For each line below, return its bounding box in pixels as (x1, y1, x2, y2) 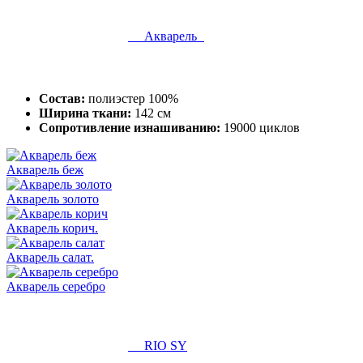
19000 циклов (220, 120, 300, 135)
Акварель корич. (6, 220, 98, 235)
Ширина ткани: (39, 105, 131, 120)
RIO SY (128, 339, 187, 353)
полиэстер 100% (85, 91, 178, 105)
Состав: (39, 91, 85, 105)
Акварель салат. (6, 250, 94, 264)
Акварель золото (6, 191, 99, 206)
